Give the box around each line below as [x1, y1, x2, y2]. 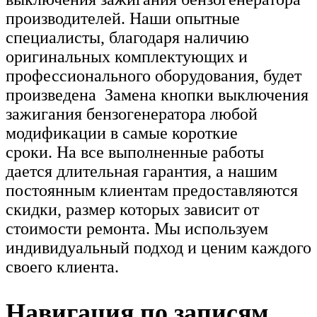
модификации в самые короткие [6, 124, 238, 143]
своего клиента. [6, 258, 119, 277]
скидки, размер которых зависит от [6, 200, 259, 219]
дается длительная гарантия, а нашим [6, 162, 277, 181]
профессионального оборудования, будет [6, 67, 301, 86]
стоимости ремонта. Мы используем [6, 219, 268, 238]
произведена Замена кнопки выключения [6, 86, 309, 105]
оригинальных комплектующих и [6, 47, 248, 67]
